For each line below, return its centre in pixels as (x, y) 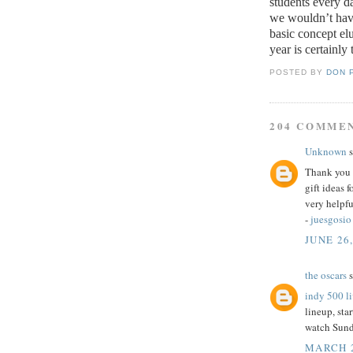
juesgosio (331, 219)
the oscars (326, 275)
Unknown (326, 151)
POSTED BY (298, 72)
